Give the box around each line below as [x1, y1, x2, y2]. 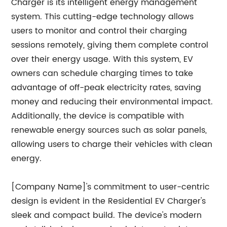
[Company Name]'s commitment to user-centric [11, 180, 210, 194]
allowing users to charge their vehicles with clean [11, 137, 213, 151]
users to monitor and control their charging [11, 24, 187, 37]
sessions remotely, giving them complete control [11, 38, 209, 52]
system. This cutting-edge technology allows [11, 10, 194, 23]
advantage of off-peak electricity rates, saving [11, 81, 202, 94]
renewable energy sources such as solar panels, [11, 123, 207, 137]
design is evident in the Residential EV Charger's [11, 194, 206, 208]
